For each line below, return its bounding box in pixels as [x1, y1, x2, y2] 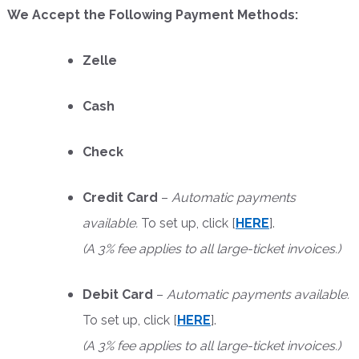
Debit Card [82, 286, 153, 302]
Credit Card [82, 189, 158, 205]
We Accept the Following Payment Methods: [6, 6, 298, 22]
